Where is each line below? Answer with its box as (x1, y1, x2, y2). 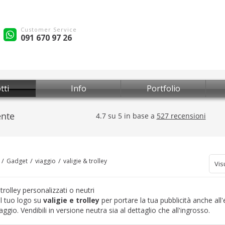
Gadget (7, 157, 28, 165)
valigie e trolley (43, 195, 99, 205)
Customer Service (21, 25, 77, 33)
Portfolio (146, 83, 180, 94)
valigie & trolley (63, 157, 107, 165)
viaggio (35, 157, 56, 165)
